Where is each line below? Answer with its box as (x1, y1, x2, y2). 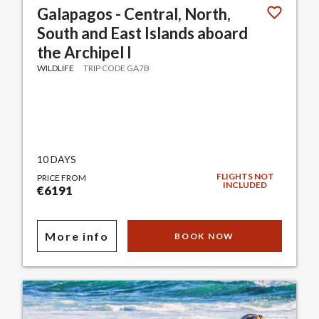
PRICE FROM (37, 172, 87, 184)
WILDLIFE (37, 63, 75, 74)
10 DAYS (37, 153, 77, 166)
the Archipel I (37, 43, 132, 63)
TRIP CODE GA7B (83, 63, 150, 74)
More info (45, 229, 109, 244)
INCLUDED (223, 179, 268, 191)
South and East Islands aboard (37, 23, 249, 43)
